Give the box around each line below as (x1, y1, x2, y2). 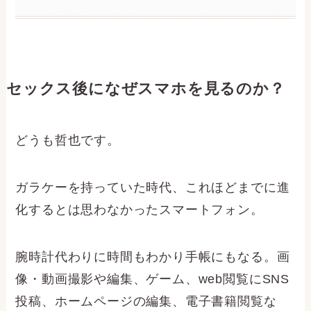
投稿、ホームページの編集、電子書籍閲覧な (15, 294, 277, 308)
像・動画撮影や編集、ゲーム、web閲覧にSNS (15, 272, 289, 286)
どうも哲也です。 (15, 133, 120, 148)
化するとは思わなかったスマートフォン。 (15, 203, 264, 217)
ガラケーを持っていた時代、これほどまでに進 (15, 180, 290, 195)
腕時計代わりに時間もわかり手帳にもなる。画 (15, 250, 290, 264)
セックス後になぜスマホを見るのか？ (6, 81, 285, 98)
